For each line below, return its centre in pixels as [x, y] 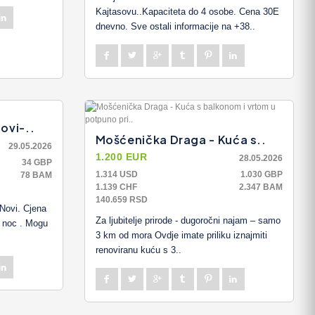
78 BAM [36, 175]
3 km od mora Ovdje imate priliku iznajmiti [181, 235]
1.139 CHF [116, 187]
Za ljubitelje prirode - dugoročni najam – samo [188, 220]
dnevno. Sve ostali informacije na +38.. [175, 26]
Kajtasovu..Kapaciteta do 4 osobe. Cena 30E [187, 11]
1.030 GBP [262, 174]
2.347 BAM [261, 187]
